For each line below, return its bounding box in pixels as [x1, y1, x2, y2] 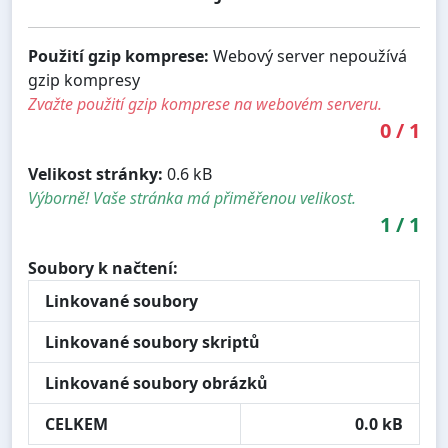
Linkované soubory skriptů [45, 330, 260, 353]
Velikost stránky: [28, 162, 163, 185]
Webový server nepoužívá [209, 44, 407, 67]
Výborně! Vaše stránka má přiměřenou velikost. [28, 186, 356, 209]
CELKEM [45, 412, 108, 435]
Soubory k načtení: [28, 256, 178, 279]
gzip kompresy [28, 68, 140, 91]
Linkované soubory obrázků [45, 371, 268, 394]
